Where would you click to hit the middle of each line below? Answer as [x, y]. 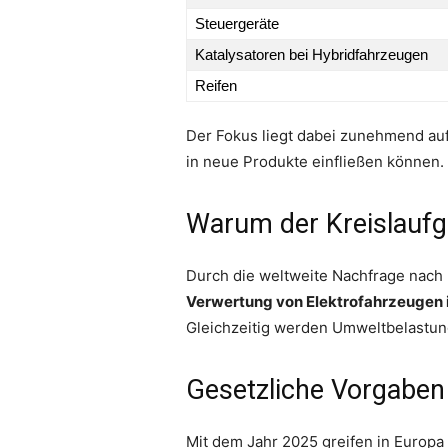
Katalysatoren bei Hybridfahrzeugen [311, 54]
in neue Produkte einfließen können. [315, 161]
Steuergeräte [237, 23]
